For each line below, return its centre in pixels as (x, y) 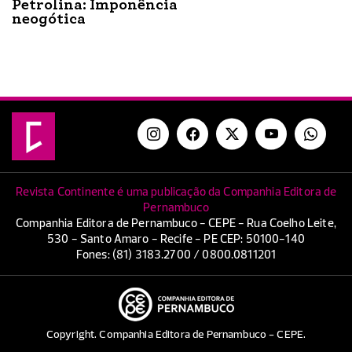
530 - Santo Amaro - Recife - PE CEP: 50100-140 (176, 239)
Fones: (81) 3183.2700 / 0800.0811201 (176, 255)
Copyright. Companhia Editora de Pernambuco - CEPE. (176, 334)
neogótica (49, 18)
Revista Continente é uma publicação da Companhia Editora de (176, 192)
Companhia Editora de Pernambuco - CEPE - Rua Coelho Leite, (176, 223)
